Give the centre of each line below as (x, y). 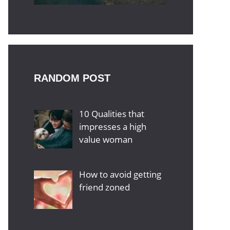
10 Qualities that (111, 113)
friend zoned (104, 187)
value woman (106, 139)
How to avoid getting (120, 175)
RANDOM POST (72, 78)
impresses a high (112, 126)
